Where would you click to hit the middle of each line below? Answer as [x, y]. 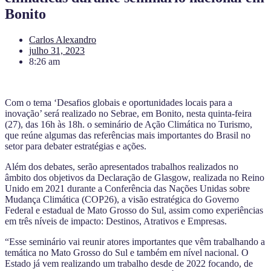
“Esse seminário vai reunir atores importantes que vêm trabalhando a [135, 241]
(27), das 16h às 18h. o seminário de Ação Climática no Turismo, [129, 124]
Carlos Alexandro [63, 39]
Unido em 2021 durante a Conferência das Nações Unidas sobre [127, 188]
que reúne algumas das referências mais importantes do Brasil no [128, 135]
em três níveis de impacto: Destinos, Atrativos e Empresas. [116, 221]
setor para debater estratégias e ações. [76, 146]
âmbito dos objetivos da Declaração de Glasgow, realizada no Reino [135, 177]
